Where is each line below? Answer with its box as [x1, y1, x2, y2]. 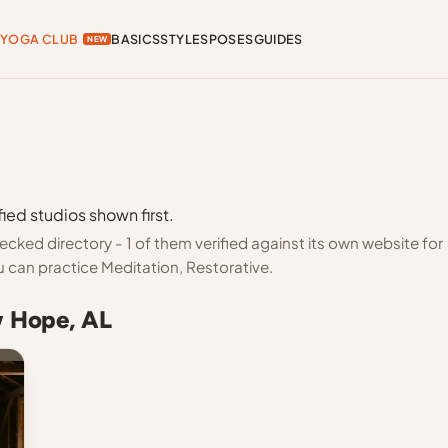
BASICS [111, 31, 161, 47]
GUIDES [253, 31, 303, 47]
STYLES [160, 31, 209, 47]
